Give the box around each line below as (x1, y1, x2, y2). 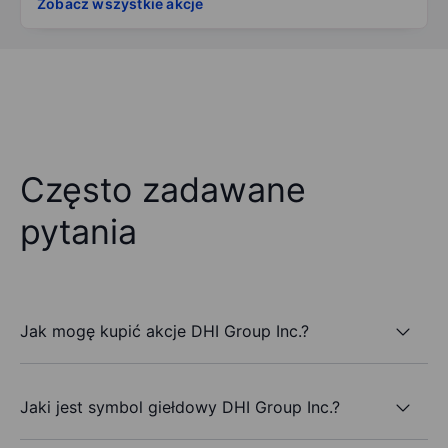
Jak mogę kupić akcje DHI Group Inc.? (20, 320, 309, 341)
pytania (20, 211, 137, 253)
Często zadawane (20, 169, 306, 211)
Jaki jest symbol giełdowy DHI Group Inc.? (20, 396, 340, 417)
